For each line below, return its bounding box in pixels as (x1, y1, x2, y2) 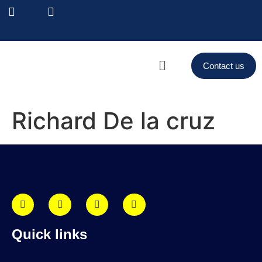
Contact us (202, 61, 244, 71)
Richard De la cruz (12, 106, 215, 135)
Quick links (12, 226, 87, 243)
